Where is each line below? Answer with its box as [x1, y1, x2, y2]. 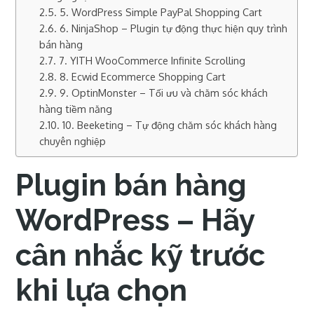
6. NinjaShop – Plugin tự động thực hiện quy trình [60, 22, 288, 34]
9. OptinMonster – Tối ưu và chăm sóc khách [60, 86, 268, 99]
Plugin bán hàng [15, 168, 247, 203]
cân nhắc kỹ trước [15, 238, 266, 273]
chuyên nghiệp [39, 135, 107, 147]
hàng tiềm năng [39, 102, 113, 115]
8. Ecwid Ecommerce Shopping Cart [60, 70, 226, 83]
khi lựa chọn [15, 273, 188, 308]
